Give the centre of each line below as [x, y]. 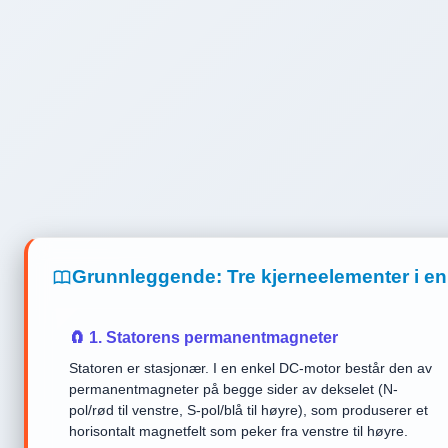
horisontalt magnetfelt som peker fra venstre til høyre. [238, 431]
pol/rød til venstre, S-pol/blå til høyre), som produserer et [248, 410]
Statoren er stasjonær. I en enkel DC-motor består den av [250, 368]
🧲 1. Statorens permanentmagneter [203, 337]
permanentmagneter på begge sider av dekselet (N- [233, 389]
